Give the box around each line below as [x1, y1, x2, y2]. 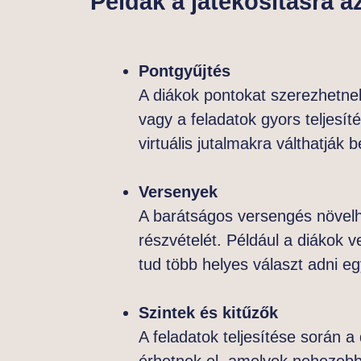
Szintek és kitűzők [139, 303, 278, 322]
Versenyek [139, 182, 218, 201]
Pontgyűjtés [139, 61, 230, 80]
